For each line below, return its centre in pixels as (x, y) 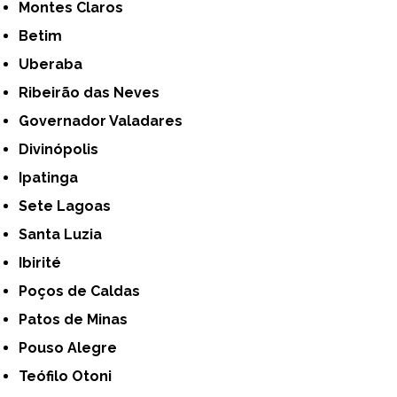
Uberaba (56, 64)
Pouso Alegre (73, 347)
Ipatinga (51, 177)
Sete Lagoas (70, 206)
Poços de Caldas (84, 291)
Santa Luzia (65, 234)
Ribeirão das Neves (94, 92)
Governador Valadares (106, 121)
